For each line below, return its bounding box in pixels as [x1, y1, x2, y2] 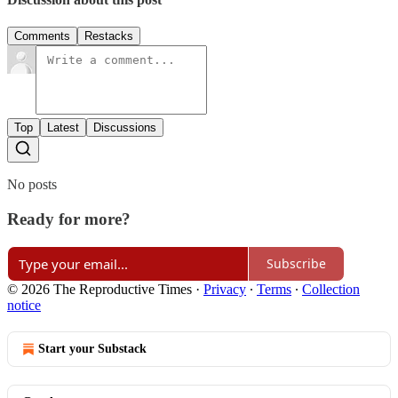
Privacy [203, 281, 246, 297]
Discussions [93, 121, 156, 135]
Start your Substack [38, 341, 147, 355]
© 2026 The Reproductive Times [7, 281, 192, 297]
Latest [47, 121, 79, 135]
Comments [14, 29, 70, 44]
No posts [7, 177, 57, 193]
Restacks [84, 29, 133, 44]
